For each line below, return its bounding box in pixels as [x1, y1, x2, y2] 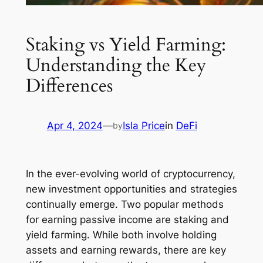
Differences [25, 73, 113, 98]
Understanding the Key [25, 52, 206, 77]
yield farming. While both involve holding [25, 229, 217, 241]
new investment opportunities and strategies [25, 183, 237, 195]
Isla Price [122, 120, 165, 132]
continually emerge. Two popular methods [25, 198, 224, 211]
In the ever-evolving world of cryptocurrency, [25, 168, 235, 180]
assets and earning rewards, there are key [25, 244, 226, 257]
